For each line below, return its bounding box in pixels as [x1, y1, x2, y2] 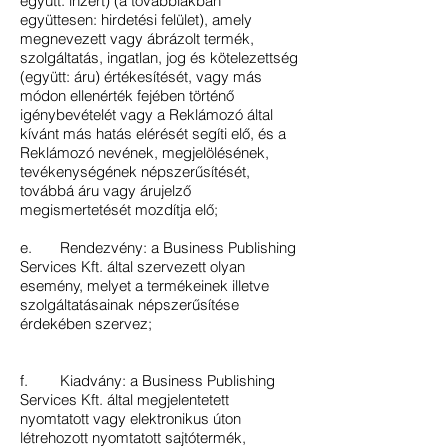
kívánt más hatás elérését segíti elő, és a [20, 124, 286, 143]
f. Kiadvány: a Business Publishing [20, 371, 275, 390]
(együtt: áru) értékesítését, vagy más [20, 67, 262, 86]
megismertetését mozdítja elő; [20, 200, 218, 219]
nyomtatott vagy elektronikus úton [20, 409, 241, 428]
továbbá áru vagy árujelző [20, 181, 191, 200]
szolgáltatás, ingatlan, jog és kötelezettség [20, 48, 298, 67]
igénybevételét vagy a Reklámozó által [20, 105, 273, 124]
